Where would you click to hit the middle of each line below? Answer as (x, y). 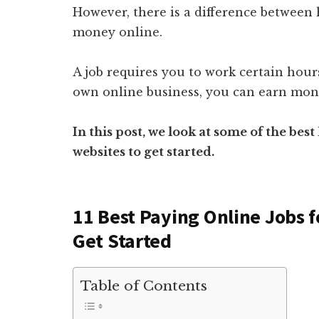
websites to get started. (143, 151)
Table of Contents (144, 286)
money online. (117, 32)
